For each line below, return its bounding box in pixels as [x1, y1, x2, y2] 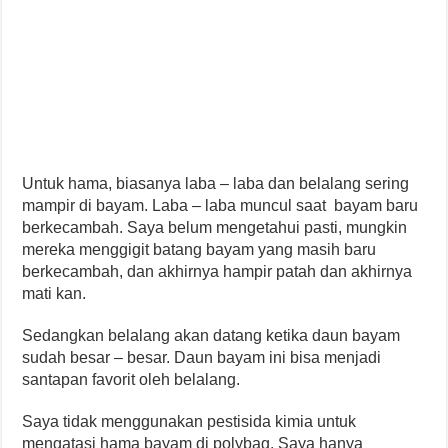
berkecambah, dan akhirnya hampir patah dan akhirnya [22, 262, 413, 280]
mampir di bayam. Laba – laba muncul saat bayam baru [22, 196, 419, 214]
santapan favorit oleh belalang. [22, 370, 241, 388]
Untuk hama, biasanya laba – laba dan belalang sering [22, 174, 410, 192]
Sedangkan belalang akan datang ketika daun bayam [22, 326, 401, 344]
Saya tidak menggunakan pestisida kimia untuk [22, 412, 357, 430]
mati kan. [22, 284, 87, 302]
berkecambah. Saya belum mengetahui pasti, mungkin [22, 218, 408, 236]
